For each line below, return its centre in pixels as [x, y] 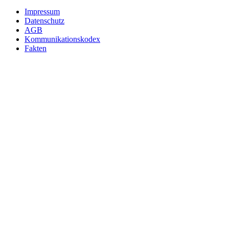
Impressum [42, 12]
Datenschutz [44, 21]
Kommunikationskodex [62, 39]
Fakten [36, 49]
